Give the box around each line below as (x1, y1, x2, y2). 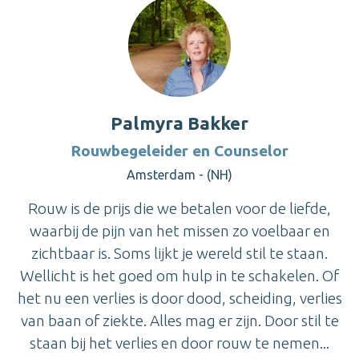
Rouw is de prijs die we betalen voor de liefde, (28, 199, 331, 217)
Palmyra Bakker (111, 112, 248, 133)
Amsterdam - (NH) (127, 167, 232, 182)
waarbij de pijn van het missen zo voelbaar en (29, 221, 330, 240)
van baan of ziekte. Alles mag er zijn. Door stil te (20, 311, 339, 329)
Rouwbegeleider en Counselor (71, 141, 288, 159)
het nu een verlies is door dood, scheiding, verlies (17, 288, 342, 307)
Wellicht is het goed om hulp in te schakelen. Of (20, 266, 339, 284)
